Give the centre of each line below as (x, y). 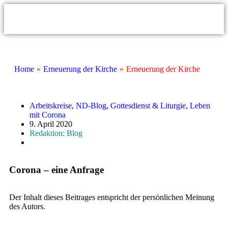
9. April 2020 (51, 124)
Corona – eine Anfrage (56, 170)
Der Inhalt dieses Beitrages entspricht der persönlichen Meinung (112, 197)
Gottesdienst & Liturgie (148, 106)
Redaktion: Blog (56, 133)
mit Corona (48, 115)
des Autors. (27, 206)
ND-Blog (91, 106)
